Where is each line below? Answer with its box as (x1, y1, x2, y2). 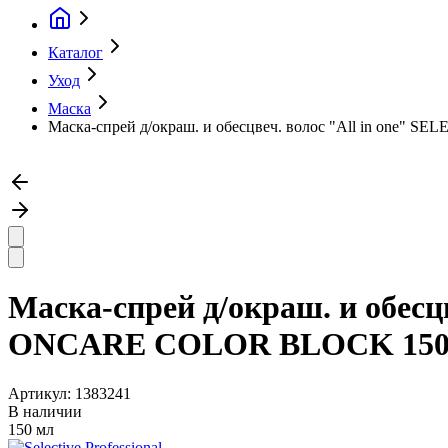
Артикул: (8, 384, 75, 402)
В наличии (8, 402, 82, 420)
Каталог (48, 44, 103, 61)
